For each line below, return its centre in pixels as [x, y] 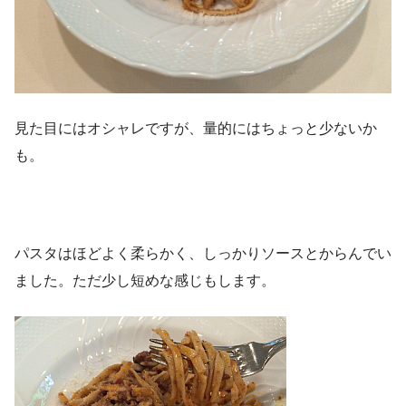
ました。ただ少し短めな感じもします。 [145, 280]
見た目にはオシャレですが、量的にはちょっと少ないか [196, 128]
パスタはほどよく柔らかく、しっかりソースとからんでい [203, 253]
